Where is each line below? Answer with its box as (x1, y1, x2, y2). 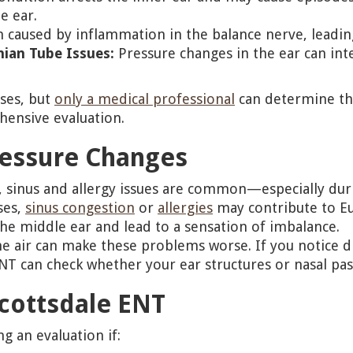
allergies (158, 199, 213, 216)
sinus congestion (25, 199, 135, 216)
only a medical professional (54, 91, 235, 107)
